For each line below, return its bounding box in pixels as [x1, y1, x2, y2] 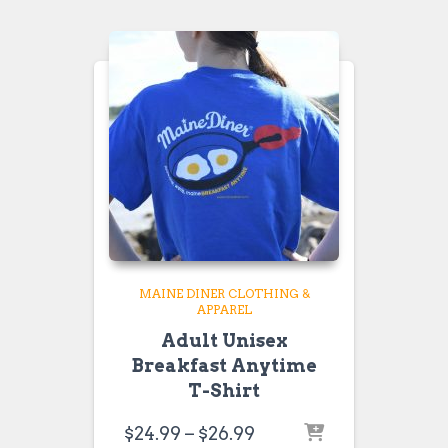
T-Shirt [188, 380, 260, 401]
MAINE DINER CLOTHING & [138, 286, 310, 301]
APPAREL [196, 302, 252, 317]
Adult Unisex [160, 330, 288, 351]
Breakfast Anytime [131, 355, 317, 376]
